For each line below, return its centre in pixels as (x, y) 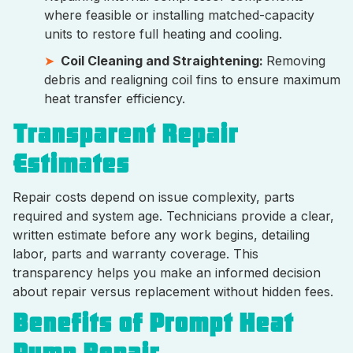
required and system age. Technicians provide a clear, (173, 216)
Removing (296, 60)
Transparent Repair (125, 134)
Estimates (71, 164)
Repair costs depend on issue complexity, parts (154, 197)
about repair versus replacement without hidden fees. (173, 291)
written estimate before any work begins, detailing (161, 234)
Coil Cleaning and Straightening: (163, 60)
